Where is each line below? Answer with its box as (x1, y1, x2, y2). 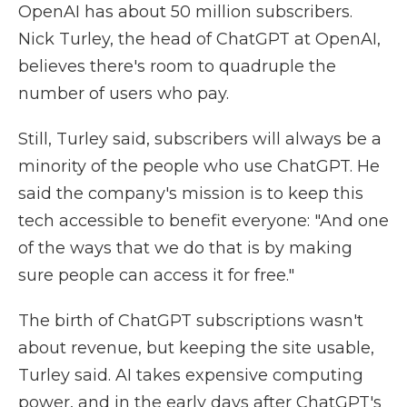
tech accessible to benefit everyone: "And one (18, 211, 389, 231)
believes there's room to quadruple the (18, 56, 336, 76)
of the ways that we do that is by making (18, 238, 352, 258)
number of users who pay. (18, 84, 229, 104)
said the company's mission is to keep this (18, 184, 363, 203)
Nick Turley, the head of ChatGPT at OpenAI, (18, 29, 381, 49)
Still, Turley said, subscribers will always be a (18, 129, 382, 149)
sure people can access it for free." (18, 265, 294, 285)
